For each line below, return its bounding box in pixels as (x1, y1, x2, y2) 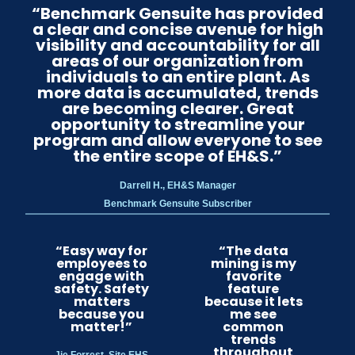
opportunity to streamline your (50, 113, 305, 136)
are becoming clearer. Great (61, 97, 294, 120)
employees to (55, 254, 147, 273)
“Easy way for (55, 241, 148, 260)
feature (227, 279, 280, 298)
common (223, 317, 284, 336)
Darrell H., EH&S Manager (119, 179, 236, 191)
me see (230, 304, 277, 323)
